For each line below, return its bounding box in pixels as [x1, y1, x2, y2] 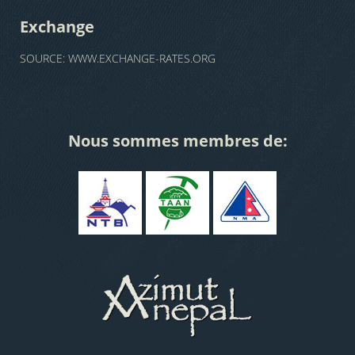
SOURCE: [20, 51, 68, 66]
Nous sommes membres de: [67, 130, 288, 151]
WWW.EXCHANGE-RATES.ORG [68, 51, 216, 66]
